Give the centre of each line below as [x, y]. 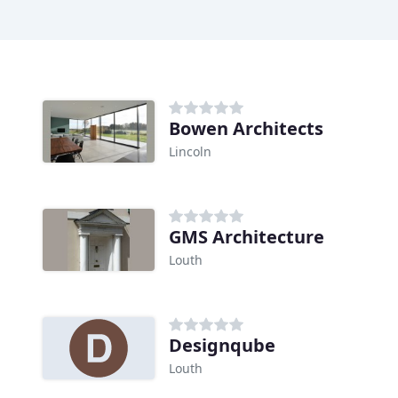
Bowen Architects [246, 129]
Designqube [222, 346]
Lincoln [190, 152]
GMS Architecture [247, 237]
